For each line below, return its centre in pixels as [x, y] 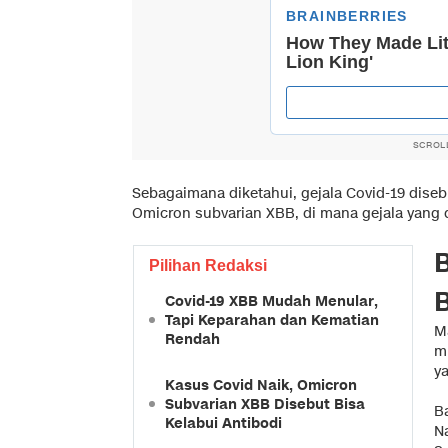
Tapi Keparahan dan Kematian [272, 320]
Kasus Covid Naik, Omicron [261, 385]
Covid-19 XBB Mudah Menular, [271, 301]
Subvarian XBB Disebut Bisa [265, 404]
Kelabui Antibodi [223, 423]
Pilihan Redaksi [208, 265]
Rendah [192, 339]
